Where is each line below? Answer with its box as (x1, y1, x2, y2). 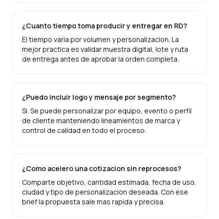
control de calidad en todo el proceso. (22, 126, 146, 135)
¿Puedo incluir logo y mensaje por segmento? (22, 92, 176, 102)
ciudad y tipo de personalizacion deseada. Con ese (22, 187, 188, 197)
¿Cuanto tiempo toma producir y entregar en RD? (22, 21, 187, 31)
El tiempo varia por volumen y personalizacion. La (22, 35, 179, 44)
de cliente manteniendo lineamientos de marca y (22, 116, 180, 126)
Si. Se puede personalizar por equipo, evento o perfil (22, 106, 192, 116)
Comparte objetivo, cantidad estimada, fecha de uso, (22, 177, 197, 187)
